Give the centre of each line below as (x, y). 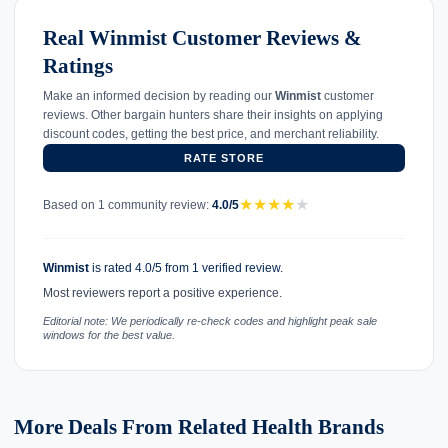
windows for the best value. (109, 334)
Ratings (78, 66)
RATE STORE (224, 158)
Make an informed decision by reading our (159, 96)
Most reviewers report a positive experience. (162, 293)
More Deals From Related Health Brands (199, 426)
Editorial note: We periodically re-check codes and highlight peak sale (210, 320)
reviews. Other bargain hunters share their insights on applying (213, 115)
